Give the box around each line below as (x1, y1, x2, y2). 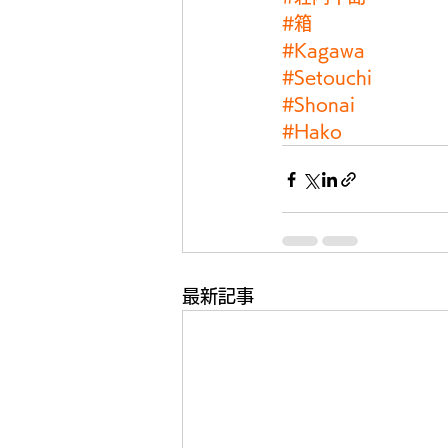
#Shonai (282, 95, 355, 113)
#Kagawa (282, 41, 365, 59)
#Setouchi (282, 68, 372, 86)
